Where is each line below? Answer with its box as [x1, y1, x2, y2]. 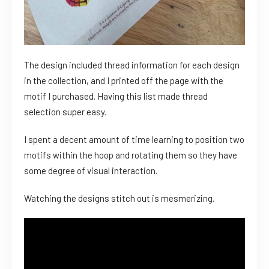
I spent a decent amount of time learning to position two [24, 133, 244, 145]
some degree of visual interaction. [24, 165, 157, 176]
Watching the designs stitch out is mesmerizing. [24, 192, 214, 204]
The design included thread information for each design [24, 59, 240, 70]
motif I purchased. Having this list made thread [24, 90, 208, 101]
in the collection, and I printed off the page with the [24, 74, 223, 86]
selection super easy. [24, 106, 106, 117]
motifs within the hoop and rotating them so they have [24, 149, 237, 160]
